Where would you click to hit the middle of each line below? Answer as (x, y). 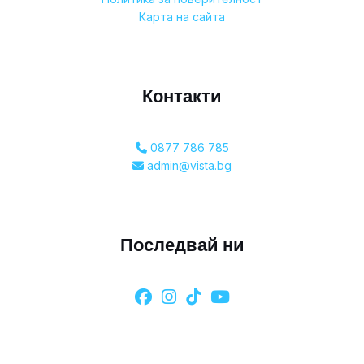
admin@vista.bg (188, 165)
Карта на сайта (182, 16)
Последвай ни (182, 245)
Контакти (182, 96)
